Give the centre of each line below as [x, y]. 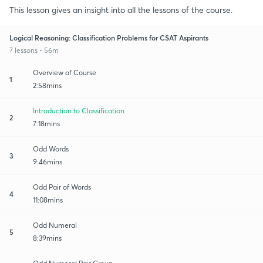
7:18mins [46, 123]
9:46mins [48, 161]
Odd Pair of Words [62, 187]
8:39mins [47, 238]
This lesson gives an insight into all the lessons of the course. [121, 9]
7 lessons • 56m [34, 50]
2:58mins [47, 85]
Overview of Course [65, 72]
